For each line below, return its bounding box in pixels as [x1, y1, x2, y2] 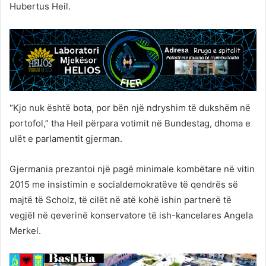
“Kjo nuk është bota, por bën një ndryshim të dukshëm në [9, 102, 251, 113]
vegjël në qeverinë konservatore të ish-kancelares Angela [9, 209, 253, 221]
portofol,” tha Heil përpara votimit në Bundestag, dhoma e [9, 117, 251, 129]
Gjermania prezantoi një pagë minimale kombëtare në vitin [9, 163, 255, 175]
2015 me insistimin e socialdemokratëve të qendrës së [9, 178, 238, 190]
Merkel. [9, 224, 41, 236]
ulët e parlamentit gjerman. [9, 132, 122, 144]
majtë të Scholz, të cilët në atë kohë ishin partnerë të [9, 194, 232, 205]
